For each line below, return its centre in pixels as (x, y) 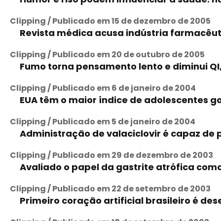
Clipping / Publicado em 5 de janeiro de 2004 (103, 122)
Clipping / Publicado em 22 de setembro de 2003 (110, 189)
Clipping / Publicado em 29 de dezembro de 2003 (111, 155)
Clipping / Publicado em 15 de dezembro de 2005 (110, 21)
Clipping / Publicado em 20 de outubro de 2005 (107, 55)
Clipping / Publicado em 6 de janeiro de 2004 (103, 88)
